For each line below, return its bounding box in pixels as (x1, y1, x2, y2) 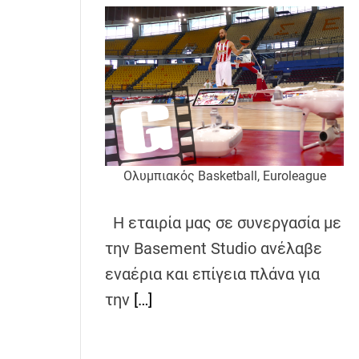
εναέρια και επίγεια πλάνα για (105, 264, 320, 284)
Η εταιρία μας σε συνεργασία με (105, 212, 341, 232)
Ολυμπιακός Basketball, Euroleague (123, 167, 326, 184)
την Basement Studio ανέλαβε (105, 238, 322, 258)
